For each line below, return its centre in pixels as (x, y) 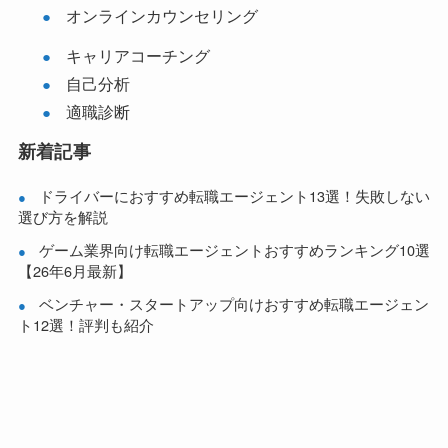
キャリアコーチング (137, 55)
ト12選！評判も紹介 (85, 325)
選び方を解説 (62, 217)
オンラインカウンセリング (161, 15)
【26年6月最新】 (74, 271)
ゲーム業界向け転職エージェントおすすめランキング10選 (234, 250)
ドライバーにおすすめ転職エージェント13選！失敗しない (234, 196)
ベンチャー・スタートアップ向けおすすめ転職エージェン (233, 304)
